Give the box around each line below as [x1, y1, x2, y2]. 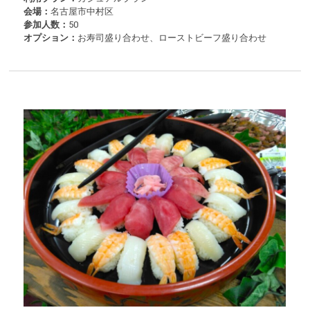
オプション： [24, 33, 78, 44]
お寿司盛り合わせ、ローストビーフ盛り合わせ [77, 33, 267, 44]
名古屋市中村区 [51, 6, 114, 17]
